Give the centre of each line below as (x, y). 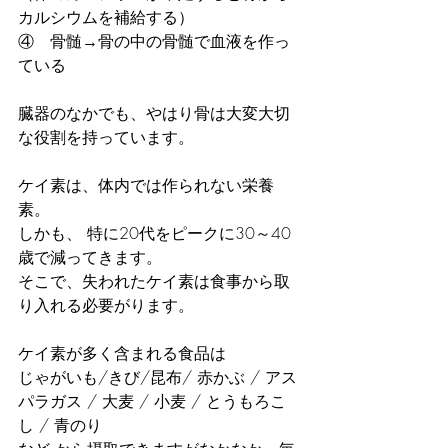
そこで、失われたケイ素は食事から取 (154, 281)
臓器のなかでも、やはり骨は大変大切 (154, 113)
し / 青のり (60, 425)
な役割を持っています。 (106, 137)
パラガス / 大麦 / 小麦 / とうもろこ (152, 401)
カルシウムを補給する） (106, 17)
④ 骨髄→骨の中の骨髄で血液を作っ (154, 41)
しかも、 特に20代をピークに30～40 (154, 233)
